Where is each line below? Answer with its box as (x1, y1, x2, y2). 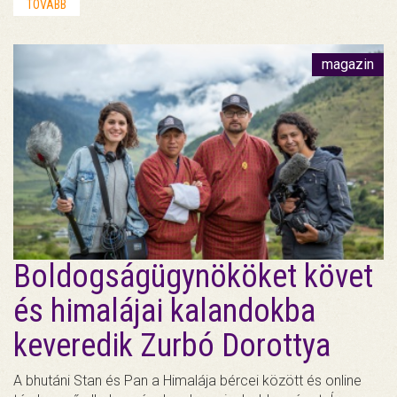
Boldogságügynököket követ (13, 257, 373, 295)
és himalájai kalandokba (13, 292, 315, 330)
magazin (322, 55, 374, 73)
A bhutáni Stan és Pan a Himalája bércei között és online (13, 371, 362, 389)
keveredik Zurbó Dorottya (13, 326, 331, 364)
